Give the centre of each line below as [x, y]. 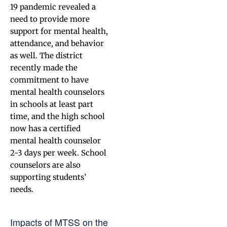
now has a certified [45, 128]
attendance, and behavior [57, 43]
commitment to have [49, 80]
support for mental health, [59, 31]
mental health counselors [57, 92]
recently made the [44, 68]
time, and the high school [58, 116]
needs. [22, 189]
